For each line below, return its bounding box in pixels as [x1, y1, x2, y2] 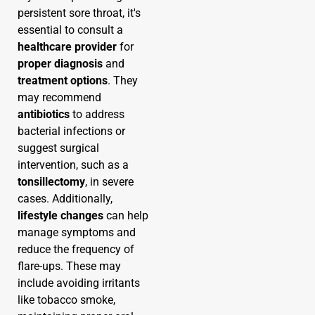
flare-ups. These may [18, 259, 121, 273]
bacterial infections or [18, 124, 125, 138]
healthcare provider [18, 39, 117, 53]
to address [70, 107, 124, 121]
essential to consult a [18, 22, 123, 37]
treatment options [18, 73, 108, 87]
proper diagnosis [18, 56, 103, 70]
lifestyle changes [18, 208, 103, 222]
